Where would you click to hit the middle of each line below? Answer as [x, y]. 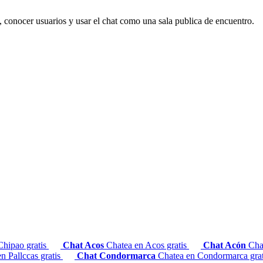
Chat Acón [226, 245]
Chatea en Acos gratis [148, 245]
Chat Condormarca [117, 256]
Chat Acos [85, 245]
